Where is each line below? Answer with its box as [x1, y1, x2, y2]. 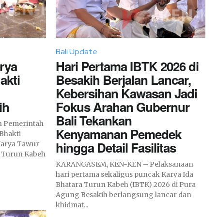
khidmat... [56, 200, 88, 209]
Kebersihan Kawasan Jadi [56, 84, 197, 102]
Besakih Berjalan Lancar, [56, 70, 191, 89]
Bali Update [56, 46, 97, 57]
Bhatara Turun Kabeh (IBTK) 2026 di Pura [56, 180, 196, 189]
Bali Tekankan [56, 111, 132, 129]
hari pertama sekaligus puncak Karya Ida [56, 170, 193, 179]
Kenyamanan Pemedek [56, 124, 181, 143]
